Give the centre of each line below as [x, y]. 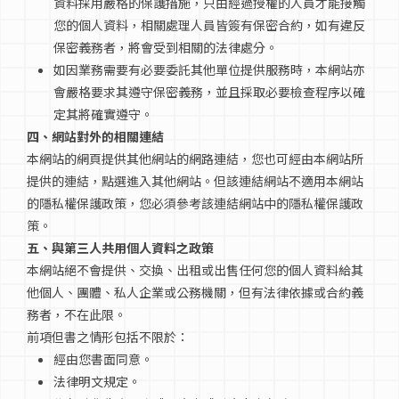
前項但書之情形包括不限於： [108, 337]
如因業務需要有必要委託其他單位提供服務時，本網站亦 [209, 69]
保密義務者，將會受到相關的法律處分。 [166, 47]
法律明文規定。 [97, 381]
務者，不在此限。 [77, 314]
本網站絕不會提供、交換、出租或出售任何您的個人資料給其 [195, 270]
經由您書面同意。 [103, 359]
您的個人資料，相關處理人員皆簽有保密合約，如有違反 [209, 25]
